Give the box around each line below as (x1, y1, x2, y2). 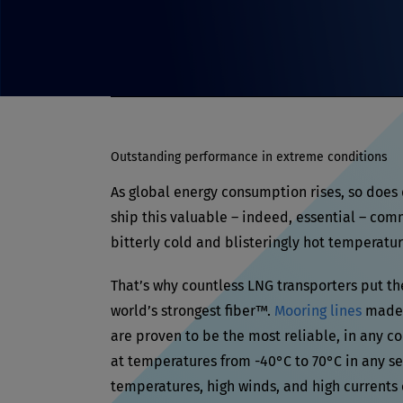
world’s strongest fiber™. (111, 301, 274, 319)
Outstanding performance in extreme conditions (111, 148, 388, 165)
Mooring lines (274, 301, 362, 319)
